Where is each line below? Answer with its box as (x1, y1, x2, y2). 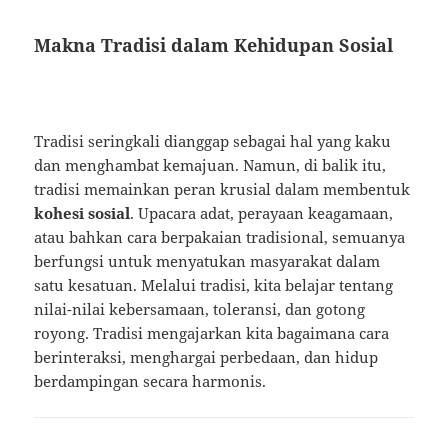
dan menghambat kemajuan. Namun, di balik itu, (34, 155, 387, 176)
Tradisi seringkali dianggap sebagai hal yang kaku (34, 131, 392, 152)
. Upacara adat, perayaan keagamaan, (130, 203, 394, 224)
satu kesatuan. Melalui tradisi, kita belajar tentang (34, 275, 394, 296)
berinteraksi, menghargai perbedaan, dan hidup (34, 347, 379, 368)
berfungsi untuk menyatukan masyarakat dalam (34, 251, 381, 272)
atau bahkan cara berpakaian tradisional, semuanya (34, 227, 406, 248)
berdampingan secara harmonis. (34, 371, 267, 392)
